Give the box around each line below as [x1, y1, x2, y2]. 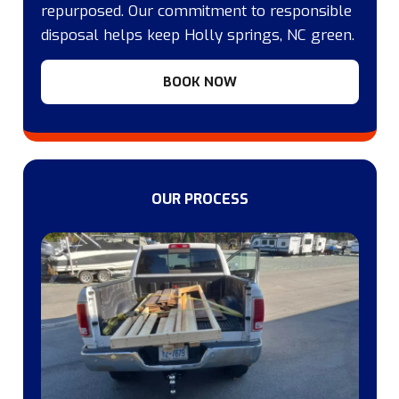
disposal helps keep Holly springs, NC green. [40, 24, 354, 45]
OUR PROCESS [151, 190, 248, 209]
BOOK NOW [162, 73, 237, 92]
